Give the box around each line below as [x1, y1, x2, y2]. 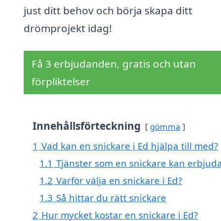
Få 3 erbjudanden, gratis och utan [32, 57, 196, 71]
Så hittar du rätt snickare [56, 191, 166, 204]
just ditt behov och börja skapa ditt [24, 3, 192, 18]
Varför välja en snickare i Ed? [56, 174, 182, 187]
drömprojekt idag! [24, 21, 112, 36]
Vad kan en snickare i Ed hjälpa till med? [41, 140, 218, 152]
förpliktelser [32, 74, 90, 89]
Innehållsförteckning [33, 119, 141, 133]
